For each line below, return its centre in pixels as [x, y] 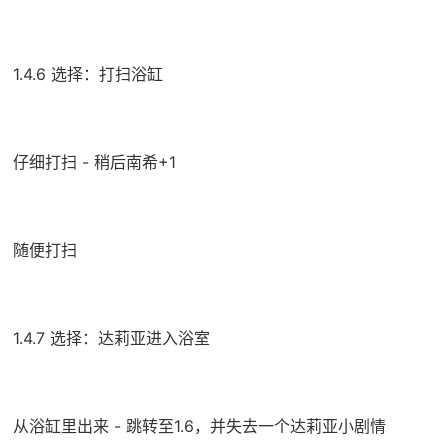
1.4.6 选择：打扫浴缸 [87, 74]
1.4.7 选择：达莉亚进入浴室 [111, 338]
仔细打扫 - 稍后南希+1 [94, 162]
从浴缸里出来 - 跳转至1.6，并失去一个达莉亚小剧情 [199, 426]
